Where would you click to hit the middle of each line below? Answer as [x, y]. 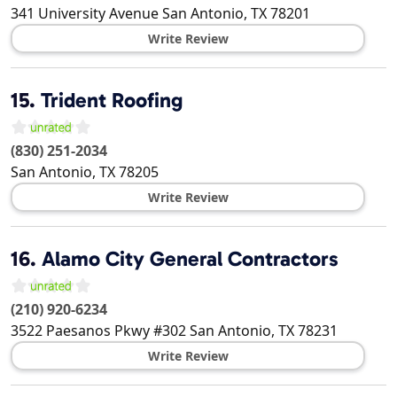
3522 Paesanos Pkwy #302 [98, 331]
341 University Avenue [85, 14]
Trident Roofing [112, 101]
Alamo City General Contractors [190, 259]
